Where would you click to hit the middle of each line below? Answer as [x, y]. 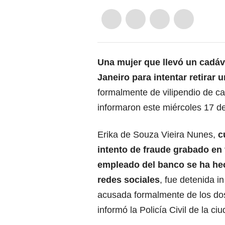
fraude [157, 149]
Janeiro [114, 77]
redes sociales [129, 180]
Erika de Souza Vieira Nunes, [158, 134]
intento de [120, 149]
